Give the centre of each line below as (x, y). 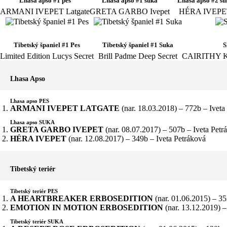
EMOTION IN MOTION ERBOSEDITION (87, 207)
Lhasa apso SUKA (32, 122)
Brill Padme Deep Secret (138, 56)
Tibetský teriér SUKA (37, 221)
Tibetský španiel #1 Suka (138, 45)
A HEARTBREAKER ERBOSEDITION (82, 198)
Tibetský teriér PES (34, 191)
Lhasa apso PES (30, 101)
